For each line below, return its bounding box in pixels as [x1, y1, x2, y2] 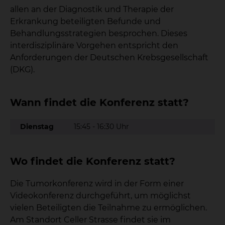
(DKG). [10, 65, 35, 74]
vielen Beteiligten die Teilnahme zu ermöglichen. [10, 203, 207, 212]
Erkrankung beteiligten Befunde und [10, 17, 161, 26]
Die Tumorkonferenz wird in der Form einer [10, 179, 184, 188]
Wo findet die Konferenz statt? [10, 155, 175, 167]
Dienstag [20, 122, 54, 131]
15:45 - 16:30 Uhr [74, 122, 129, 131]
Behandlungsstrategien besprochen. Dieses [10, 29, 187, 38]
